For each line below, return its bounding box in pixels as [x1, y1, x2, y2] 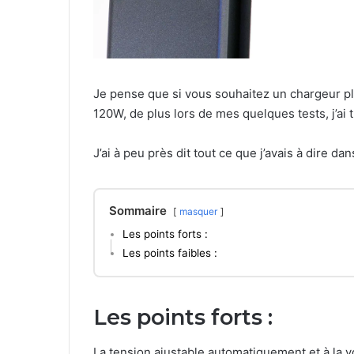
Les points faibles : [122, 246, 217, 259]
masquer [179, 205, 217, 217]
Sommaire [109, 202, 167, 218]
